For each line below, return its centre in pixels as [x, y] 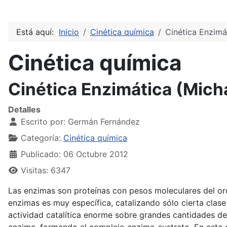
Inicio [69, 32]
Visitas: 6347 [46, 171]
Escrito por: [43, 122]
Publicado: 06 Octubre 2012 [74, 154]
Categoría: [41, 138]
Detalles [24, 110]
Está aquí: [37, 32]
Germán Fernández [104, 122]
